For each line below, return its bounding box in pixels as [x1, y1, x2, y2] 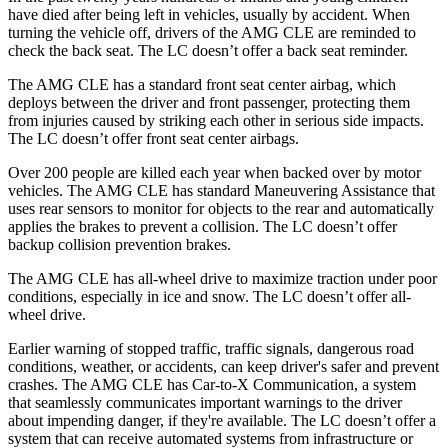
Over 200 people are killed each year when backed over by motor [8, 163, 421, 181]
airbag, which [306, 75, 396, 93]
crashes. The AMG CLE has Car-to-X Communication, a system [8, 375, 416, 393]
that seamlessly [8, 393, 106, 411]
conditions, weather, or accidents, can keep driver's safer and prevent [8, 357, 439, 375]
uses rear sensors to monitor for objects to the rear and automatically [8, 199, 434, 217]
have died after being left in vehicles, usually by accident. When [8, 5, 410, 23]
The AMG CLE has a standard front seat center [8, 75, 306, 93]
